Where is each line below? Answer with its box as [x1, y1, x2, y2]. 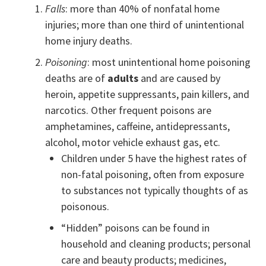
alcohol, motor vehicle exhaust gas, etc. [45, 135, 221, 150]
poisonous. [61, 199, 110, 214]
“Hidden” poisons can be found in [61, 221, 210, 235]
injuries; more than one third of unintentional [45, 18, 245, 32]
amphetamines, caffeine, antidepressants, [45, 119, 230, 134]
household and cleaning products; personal [61, 237, 251, 251]
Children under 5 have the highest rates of [61, 151, 248, 166]
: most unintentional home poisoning [87, 55, 251, 69]
